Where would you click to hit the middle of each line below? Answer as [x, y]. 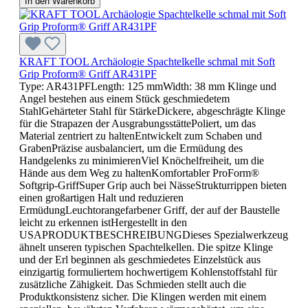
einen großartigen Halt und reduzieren [101, 197]
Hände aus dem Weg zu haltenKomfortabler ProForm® [139, 173]
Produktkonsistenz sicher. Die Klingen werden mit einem [143, 296]
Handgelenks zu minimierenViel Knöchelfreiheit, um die [142, 160]
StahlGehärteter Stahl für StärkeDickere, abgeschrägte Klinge [152, 111]
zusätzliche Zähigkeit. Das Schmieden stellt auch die [133, 284]
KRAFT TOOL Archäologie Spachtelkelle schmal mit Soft [147, 61]
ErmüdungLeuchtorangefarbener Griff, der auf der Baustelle [150, 210]
